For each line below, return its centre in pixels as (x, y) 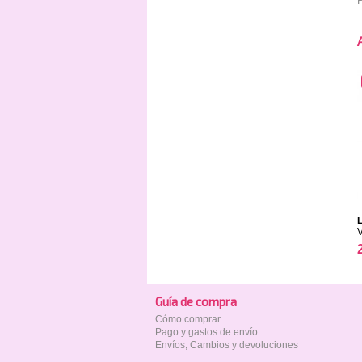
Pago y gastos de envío (206, 332)
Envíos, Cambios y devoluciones (227, 345)
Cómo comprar (188, 319)
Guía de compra (196, 301)
